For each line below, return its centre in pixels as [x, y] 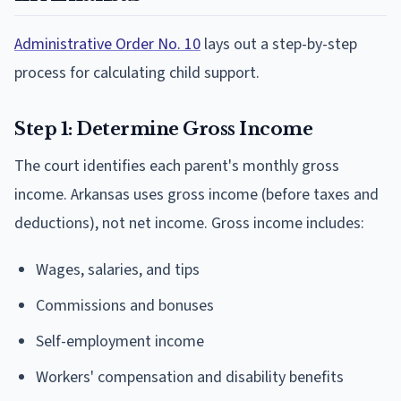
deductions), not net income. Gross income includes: [189, 223]
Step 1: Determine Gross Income [163, 128]
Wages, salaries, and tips [118, 269]
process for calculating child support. [137, 73]
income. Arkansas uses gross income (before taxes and [196, 194]
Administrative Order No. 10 [107, 44]
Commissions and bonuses [125, 305]
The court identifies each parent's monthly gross [177, 166]
